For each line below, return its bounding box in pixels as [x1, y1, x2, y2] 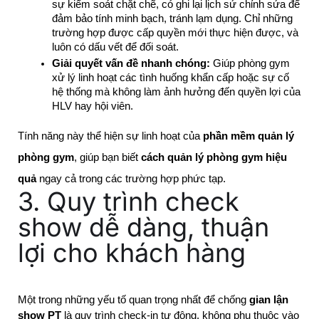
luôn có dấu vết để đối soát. [52, 41, 179, 53]
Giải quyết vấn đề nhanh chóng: [52, 57, 210, 69]
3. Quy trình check [18, 185, 239, 217]
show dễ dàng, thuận [18, 211, 269, 243]
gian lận [249, 293, 288, 305]
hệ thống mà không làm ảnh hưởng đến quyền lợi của [52, 85, 300, 98]
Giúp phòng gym [210, 57, 290, 69]
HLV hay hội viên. [52, 100, 133, 112]
